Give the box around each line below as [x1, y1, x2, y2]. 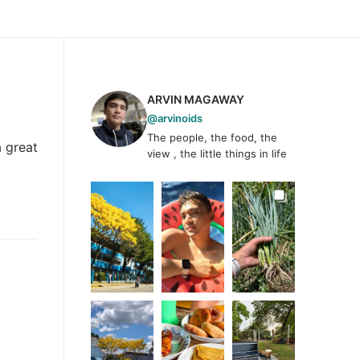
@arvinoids [147, 111, 202, 125]
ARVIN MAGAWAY [147, 92, 244, 106]
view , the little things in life [147, 146, 287, 160]
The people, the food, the [147, 130, 277, 144]
